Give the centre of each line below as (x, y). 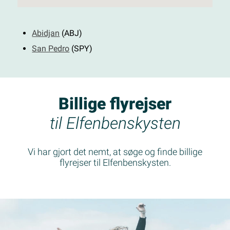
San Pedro (51, 49)
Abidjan (46, 33)
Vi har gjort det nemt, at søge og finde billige (115, 152)
